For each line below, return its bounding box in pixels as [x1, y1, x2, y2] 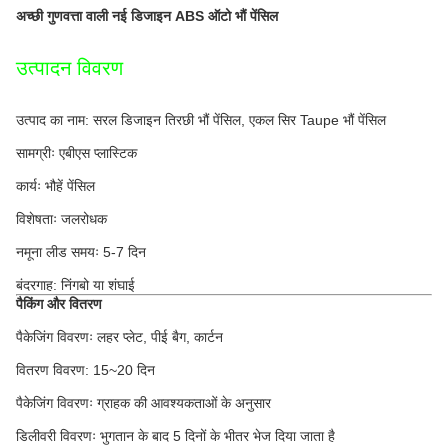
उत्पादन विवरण [16, 57, 123, 79]
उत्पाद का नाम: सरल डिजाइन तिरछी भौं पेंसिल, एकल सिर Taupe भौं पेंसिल [16, 112, 386, 128]
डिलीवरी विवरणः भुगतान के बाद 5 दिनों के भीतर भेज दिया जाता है [16, 428, 335, 444]
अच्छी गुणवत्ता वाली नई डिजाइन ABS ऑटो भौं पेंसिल [16, 8, 278, 24]
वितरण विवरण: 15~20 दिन [16, 362, 155, 378]
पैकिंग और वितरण [16, 296, 102, 312]
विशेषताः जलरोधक [16, 211, 107, 227]
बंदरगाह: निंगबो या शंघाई [16, 277, 135, 293]
